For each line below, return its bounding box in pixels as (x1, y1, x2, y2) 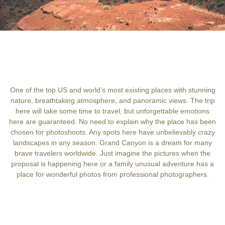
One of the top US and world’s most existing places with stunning (10, 86, 215, 94)
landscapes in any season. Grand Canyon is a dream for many (13, 139, 212, 147)
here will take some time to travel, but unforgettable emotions (16, 107, 209, 116)
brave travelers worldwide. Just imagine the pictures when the (15, 149, 210, 158)
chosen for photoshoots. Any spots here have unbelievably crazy (10, 128, 215, 137)
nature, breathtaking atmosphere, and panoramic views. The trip (10, 96, 215, 105)
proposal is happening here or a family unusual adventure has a (11, 160, 214, 168)
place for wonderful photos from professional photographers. (16, 170, 209, 179)
